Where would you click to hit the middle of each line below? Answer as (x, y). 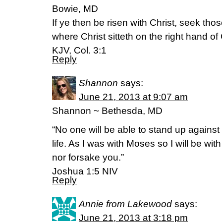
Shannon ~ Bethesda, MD (107, 111)
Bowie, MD (75, 9)
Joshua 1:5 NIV (85, 171)
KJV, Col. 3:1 (79, 50)
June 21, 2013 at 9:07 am (133, 97)
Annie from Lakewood (125, 204)
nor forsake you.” (88, 157)
